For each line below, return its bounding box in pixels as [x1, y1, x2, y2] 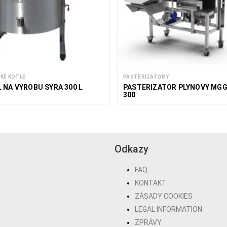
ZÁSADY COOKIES [134, 192, 193, 201]
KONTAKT [134, 179, 167, 187]
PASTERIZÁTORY [123, 74, 169, 80]
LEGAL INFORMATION [134, 205, 202, 214]
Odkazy [114, 143, 148, 156]
